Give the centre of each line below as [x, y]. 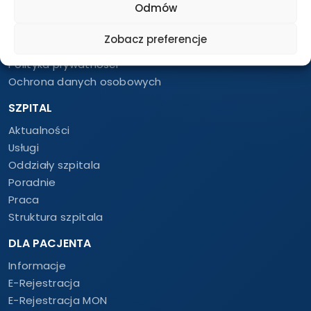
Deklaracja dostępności [72, 47]
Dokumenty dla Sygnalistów [82, 30]
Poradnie [32, 183]
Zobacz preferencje [155, 39]
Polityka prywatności [63, 65]
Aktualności [39, 131]
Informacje [37, 266]
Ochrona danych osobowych [85, 82]
